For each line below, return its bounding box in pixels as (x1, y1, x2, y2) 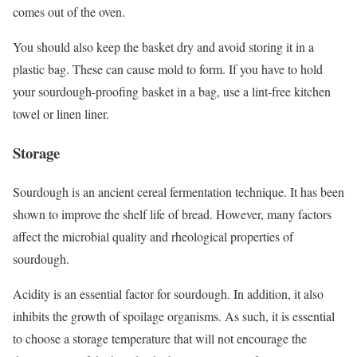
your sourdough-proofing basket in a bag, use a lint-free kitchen (13, 83, 331, 100)
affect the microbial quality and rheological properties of (13, 227, 293, 245)
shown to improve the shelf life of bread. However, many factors (13, 205, 331, 222)
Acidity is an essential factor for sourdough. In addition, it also (13, 284, 324, 302)
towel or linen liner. (13, 105, 109, 123)
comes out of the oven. (13, 3, 125, 21)
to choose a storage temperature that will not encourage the (13, 329, 307, 347)
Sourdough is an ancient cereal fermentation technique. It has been (13, 182, 344, 200)
